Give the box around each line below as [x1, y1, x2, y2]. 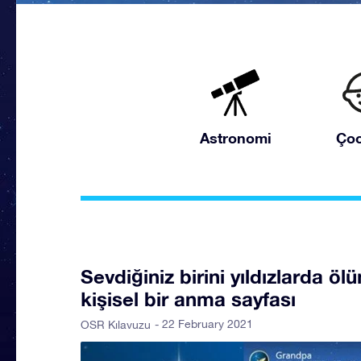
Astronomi [199, 129, 272, 147]
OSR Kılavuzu [81, 318, 151, 331]
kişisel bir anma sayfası [81, 288, 296, 310]
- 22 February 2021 [155, 317, 253, 330]
